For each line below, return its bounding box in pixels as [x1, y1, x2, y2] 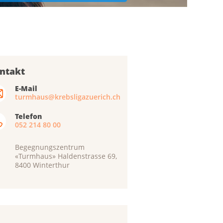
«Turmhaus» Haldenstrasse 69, [15, 151, 117, 161]
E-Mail [15, 84, 38, 94]
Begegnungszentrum [15, 142, 85, 152]
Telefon [15, 111, 42, 121]
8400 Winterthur [15, 160, 70, 170]
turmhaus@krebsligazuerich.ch [15, 92, 121, 102]
